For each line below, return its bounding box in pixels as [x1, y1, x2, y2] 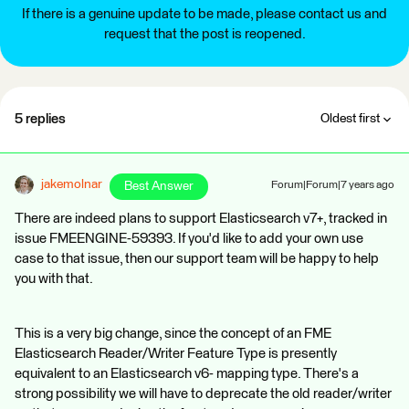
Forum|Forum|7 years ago [271, 180, 394, 191]
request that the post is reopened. [103, 27, 306, 41]
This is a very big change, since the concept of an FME [15, 327, 331, 341]
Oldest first [320, 112, 380, 125]
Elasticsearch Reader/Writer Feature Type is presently [15, 347, 337, 361]
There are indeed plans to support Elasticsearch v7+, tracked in [15, 212, 387, 225]
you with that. [15, 272, 93, 286]
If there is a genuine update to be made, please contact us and [22, 7, 387, 21]
